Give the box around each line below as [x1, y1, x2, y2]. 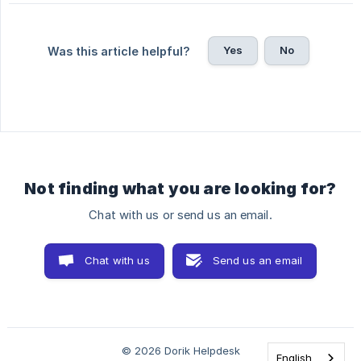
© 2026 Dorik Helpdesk [121, 344, 240, 358]
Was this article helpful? [47, 44, 190, 59]
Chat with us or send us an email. [89, 208, 272, 223]
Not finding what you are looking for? [24, 179, 337, 199]
